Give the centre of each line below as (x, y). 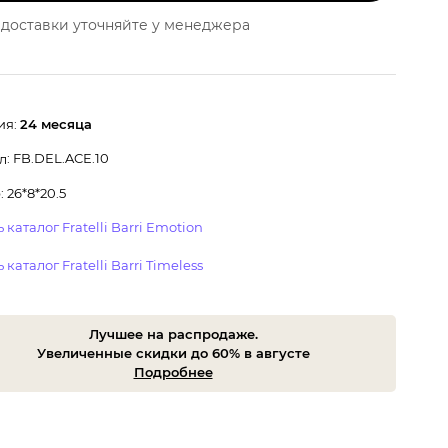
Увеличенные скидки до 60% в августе (173, 352)
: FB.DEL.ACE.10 (58, 157)
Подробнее (173, 371)
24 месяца (56, 123)
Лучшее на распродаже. (173, 333)
